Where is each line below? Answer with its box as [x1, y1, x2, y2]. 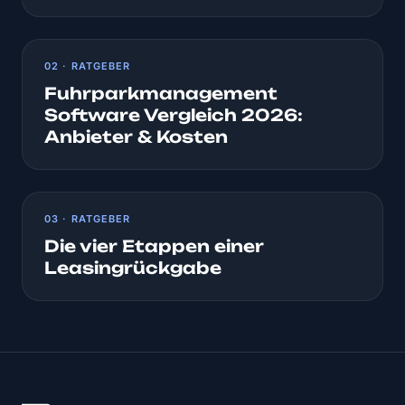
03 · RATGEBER [44, 212, 131, 226]
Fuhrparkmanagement [44, 83, 278, 104]
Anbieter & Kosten [44, 127, 228, 147]
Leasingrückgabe [44, 258, 221, 278]
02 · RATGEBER [44, 60, 131, 73]
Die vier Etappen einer [44, 236, 264, 257]
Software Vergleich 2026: [44, 105, 303, 126]
